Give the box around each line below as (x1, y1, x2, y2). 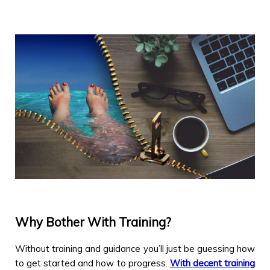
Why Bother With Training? (15, 214, 171, 230)
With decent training (169, 257, 256, 269)
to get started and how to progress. (15, 257, 170, 269)
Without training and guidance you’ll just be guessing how (15, 242, 255, 254)
